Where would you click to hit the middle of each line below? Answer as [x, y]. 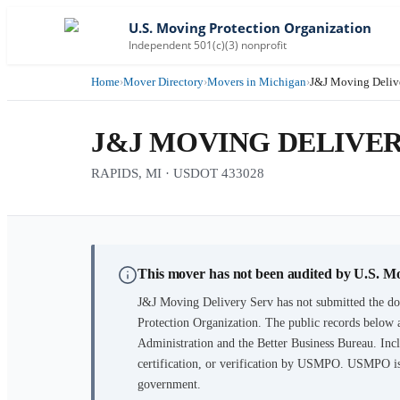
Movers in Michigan [257, 82]
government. [169, 384]
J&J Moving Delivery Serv [205, 302]
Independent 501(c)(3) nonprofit [208, 45]
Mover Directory [163, 82]
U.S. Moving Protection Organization [250, 28]
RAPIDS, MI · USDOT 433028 [178, 173]
